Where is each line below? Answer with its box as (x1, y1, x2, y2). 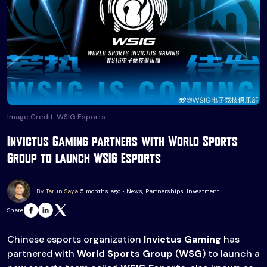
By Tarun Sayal (36, 187, 80, 195)
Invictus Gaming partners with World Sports (7, 136, 238, 149)
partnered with (7, 247, 77, 260)
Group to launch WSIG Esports (7, 153, 161, 166)
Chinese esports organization (7, 233, 144, 246)
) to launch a (202, 247, 260, 260)
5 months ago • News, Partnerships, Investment (80, 187, 219, 195)
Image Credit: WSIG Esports (7, 112, 105, 122)
